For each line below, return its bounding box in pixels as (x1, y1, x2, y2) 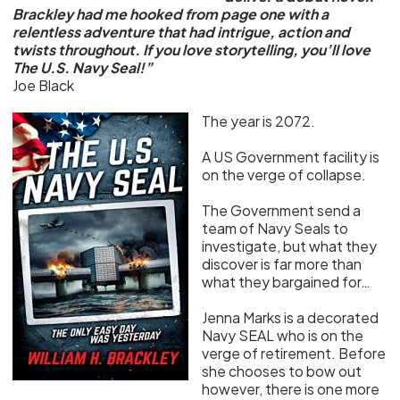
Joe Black (12, 76, 75, 95)
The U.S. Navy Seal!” (12, 58, 154, 77)
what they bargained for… (202, 272, 371, 291)
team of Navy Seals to (202, 219, 349, 237)
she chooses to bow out (202, 362, 362, 380)
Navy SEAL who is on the (202, 326, 364, 345)
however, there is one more (202, 379, 380, 398)
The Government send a (202, 201, 362, 220)
